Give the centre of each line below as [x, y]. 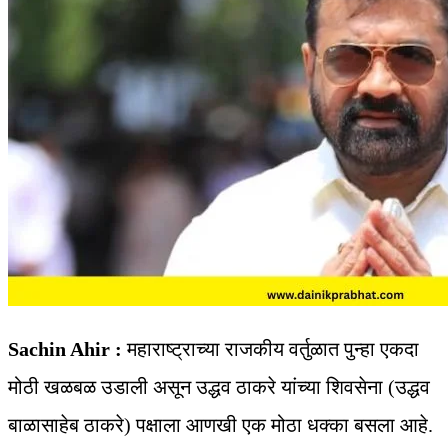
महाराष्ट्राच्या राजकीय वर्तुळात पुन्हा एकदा [270, 349]
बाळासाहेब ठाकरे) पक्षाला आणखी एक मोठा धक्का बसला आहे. [220, 425]
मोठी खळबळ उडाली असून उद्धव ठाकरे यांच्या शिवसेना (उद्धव [219, 387]
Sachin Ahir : [65, 349]
